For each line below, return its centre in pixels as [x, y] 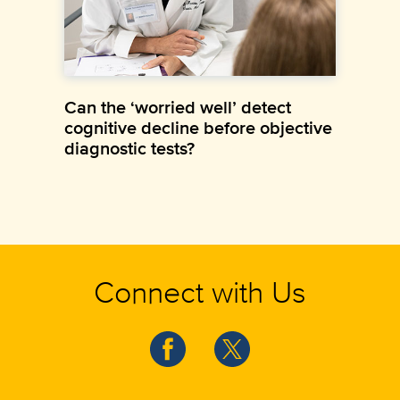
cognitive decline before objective [198, 127]
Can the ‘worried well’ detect [178, 107]
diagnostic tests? [129, 148]
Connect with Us [200, 291]
